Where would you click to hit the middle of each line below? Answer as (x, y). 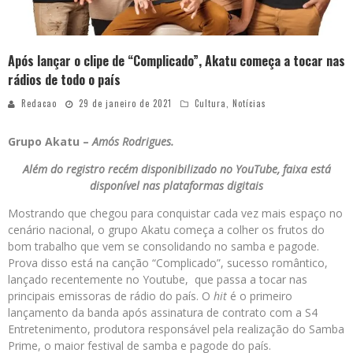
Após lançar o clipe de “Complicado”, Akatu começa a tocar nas (176, 61)
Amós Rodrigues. (133, 142)
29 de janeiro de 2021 (125, 104)
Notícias (249, 104)
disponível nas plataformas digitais (176, 186)
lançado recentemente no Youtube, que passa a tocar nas (158, 280)
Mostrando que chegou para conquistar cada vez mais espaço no (175, 214)
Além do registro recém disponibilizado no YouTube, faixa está (176, 169)
